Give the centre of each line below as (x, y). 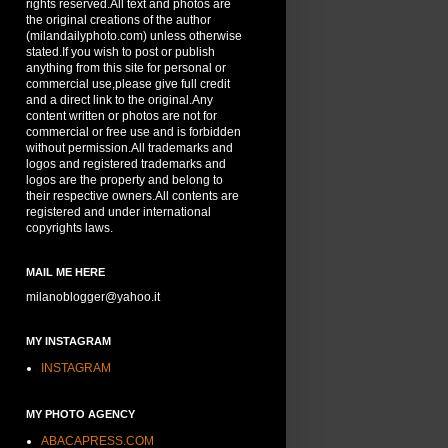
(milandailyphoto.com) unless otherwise (134, 36)
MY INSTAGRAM (68, 341)
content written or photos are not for (121, 116)
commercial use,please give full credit (128, 84)
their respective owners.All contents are (132, 196)
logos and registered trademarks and (126, 164)
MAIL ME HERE (65, 272)
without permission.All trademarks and (129, 148)
